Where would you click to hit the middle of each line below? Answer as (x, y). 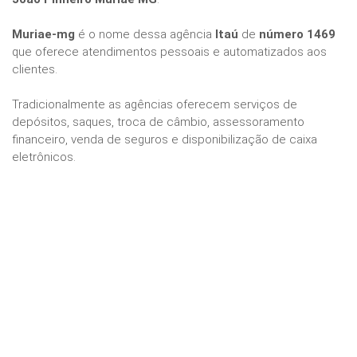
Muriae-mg (43, 35)
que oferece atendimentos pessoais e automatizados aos (169, 52)
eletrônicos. (44, 157)
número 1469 (297, 35)
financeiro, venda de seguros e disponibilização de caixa (165, 140)
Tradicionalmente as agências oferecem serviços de (155, 105)
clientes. (35, 70)
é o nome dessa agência (145, 35)
